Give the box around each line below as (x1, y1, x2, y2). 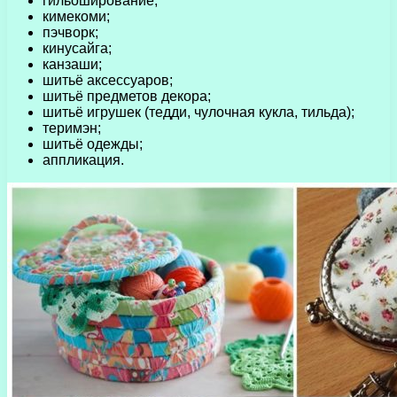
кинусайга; (43, 40, 112, 56)
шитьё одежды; (43, 136, 143, 152)
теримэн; (43, 120, 101, 136)
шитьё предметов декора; (43, 88, 211, 104)
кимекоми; (43, 8, 110, 24)
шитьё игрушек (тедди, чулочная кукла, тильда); (43, 104, 354, 120)
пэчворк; (43, 24, 98, 40)
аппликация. (43, 152, 124, 167)
